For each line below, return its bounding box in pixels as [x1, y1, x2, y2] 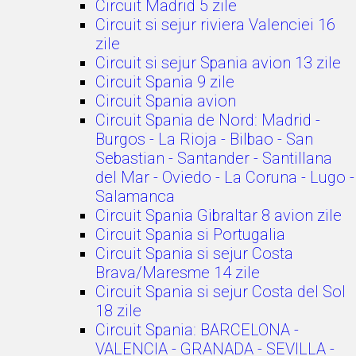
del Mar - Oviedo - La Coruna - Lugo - [95, 168, 354, 187]
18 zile [95, 301, 141, 320]
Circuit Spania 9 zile [95, 72, 234, 91]
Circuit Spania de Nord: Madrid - [95, 110, 320, 130]
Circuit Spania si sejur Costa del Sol [95, 282, 346, 301]
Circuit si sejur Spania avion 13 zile [95, 53, 341, 72]
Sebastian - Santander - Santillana [95, 149, 332, 168]
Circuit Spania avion [95, 91, 236, 110]
